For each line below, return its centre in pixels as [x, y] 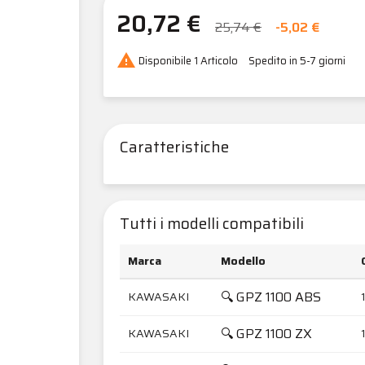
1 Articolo [216, 61]
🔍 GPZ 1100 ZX [266, 333]
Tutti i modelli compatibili [212, 223]
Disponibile [165, 61]
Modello [243, 260]
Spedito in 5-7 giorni [297, 61]
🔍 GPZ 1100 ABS [271, 297]
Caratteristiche [174, 147]
